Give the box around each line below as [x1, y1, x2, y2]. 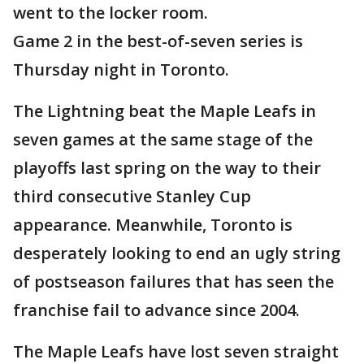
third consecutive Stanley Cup [13, 185, 251, 208]
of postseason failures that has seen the [13, 271, 334, 293]
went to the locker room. [13, 2, 208, 24]
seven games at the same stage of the [13, 128, 313, 151]
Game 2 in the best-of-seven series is [13, 30, 303, 53]
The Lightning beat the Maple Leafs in [13, 100, 316, 123]
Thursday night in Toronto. [13, 58, 229, 81]
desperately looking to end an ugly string [13, 242, 340, 265]
